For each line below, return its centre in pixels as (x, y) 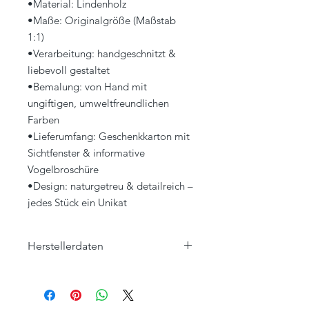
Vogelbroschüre (63, 170)
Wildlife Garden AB (69, 272)
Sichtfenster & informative (86, 153)
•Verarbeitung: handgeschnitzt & (102, 54)
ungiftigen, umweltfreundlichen (98, 103)
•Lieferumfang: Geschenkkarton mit (109, 137)
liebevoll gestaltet (69, 70)
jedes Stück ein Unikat (77, 203)
